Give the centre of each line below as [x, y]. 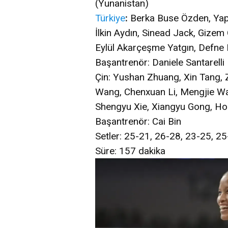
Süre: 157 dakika [130, 151]
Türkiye [110, 18]
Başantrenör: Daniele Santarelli [160, 63]
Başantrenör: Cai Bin [138, 122]
